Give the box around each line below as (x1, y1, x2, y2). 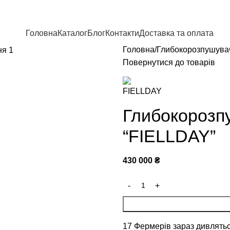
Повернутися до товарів (123, 58, 215, 67)
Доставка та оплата (139, 28, 214, 37)
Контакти (105, 28, 139, 37)
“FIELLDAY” (123, 126, 216, 146)
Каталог (57, 28, 87, 37)
